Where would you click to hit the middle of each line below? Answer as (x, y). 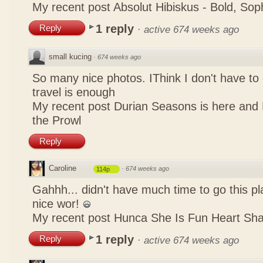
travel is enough (74, 92)
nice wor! (58, 204)
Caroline (63, 168)
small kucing (70, 57)
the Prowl (57, 120)
